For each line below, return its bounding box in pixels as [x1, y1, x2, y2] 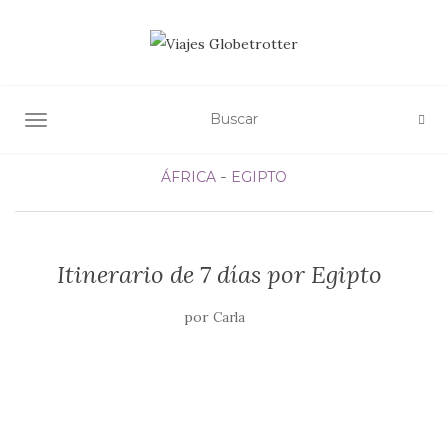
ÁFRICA [161, 167, 216, 186]
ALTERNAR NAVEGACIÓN [35, 112, 220, 131]
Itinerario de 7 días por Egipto [56, 258, 382, 290]
